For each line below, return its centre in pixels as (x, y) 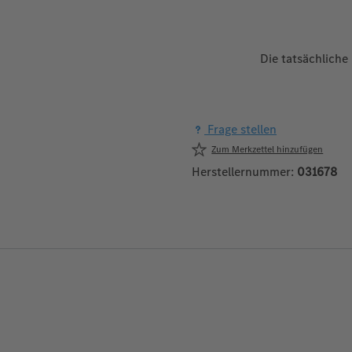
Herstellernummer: (244, 171)
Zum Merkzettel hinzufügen (268, 149)
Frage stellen (240, 129)
